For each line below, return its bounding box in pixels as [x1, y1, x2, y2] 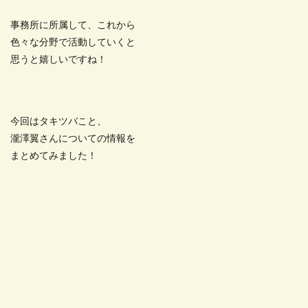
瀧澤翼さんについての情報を [10, 134, 135, 144]
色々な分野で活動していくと [10, 38, 135, 47]
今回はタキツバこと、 [10, 117, 107, 126]
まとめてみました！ [10, 151, 97, 161]
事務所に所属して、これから [10, 21, 135, 30]
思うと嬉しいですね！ [10, 55, 107, 65]
